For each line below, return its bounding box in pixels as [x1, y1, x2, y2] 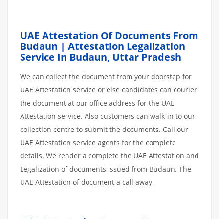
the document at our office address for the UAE [20, 98, 175, 108]
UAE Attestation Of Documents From [20, 28, 198, 42]
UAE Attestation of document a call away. [20, 177, 154, 187]
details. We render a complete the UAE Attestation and [20, 151, 199, 160]
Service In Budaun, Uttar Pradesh [20, 50, 181, 64]
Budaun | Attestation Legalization [20, 39, 185, 53]
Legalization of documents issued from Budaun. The [20, 164, 191, 174]
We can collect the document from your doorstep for [20, 71, 192, 81]
